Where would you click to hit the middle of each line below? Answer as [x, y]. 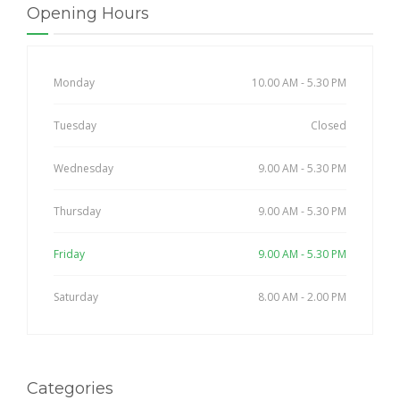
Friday [69, 254]
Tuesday [75, 126]
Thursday [77, 212]
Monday [74, 83]
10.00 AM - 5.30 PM [299, 83]
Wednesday [83, 169]
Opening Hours [88, 14]
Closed [329, 126]
